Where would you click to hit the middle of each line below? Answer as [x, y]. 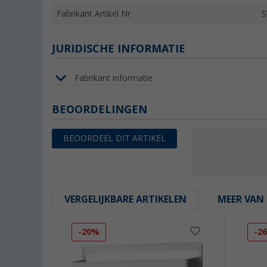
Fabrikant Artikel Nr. [94, 14]
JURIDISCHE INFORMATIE [119, 49]
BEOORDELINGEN [100, 110]
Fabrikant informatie [114, 78]
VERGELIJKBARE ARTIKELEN [125, 200]
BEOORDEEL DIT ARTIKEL [114, 139]
